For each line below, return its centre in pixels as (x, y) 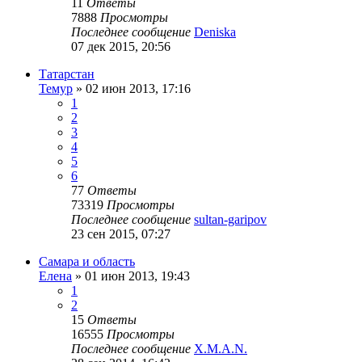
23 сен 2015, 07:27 (121, 234)
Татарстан (67, 74)
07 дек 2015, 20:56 (121, 46)
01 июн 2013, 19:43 (137, 276)
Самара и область (87, 261)
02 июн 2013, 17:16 (138, 88)
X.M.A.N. (221, 348)
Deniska (215, 32)
